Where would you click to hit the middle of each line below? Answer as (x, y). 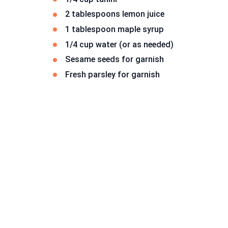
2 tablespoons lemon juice (115, 14)
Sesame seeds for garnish (115, 60)
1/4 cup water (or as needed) (119, 44)
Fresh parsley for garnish (112, 74)
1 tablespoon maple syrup (115, 30)
